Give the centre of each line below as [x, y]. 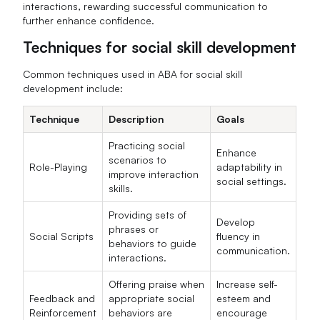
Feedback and [62, 298]
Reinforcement [63, 312]
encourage [242, 312]
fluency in [239, 236]
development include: [73, 88]
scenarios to [138, 159]
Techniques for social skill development [160, 47]
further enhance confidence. [89, 21]
